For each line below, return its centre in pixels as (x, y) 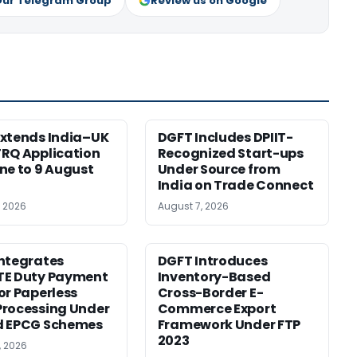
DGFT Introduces (212, 261)
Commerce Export (217, 308)
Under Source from (219, 169)
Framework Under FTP (229, 324)
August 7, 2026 (193, 206)
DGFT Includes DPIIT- (225, 137)
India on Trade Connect (235, 185)
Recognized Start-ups (230, 153)
